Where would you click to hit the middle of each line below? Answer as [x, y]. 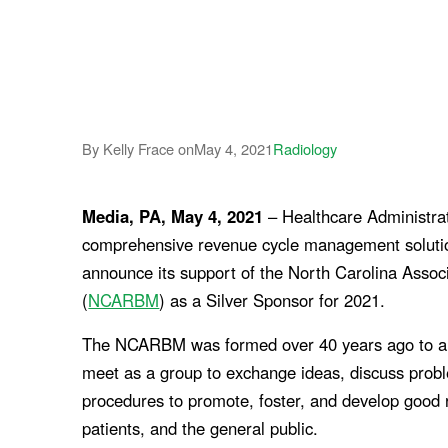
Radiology [305, 148]
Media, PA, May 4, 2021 [173, 215]
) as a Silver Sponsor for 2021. [272, 299]
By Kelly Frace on [138, 148]
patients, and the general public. [200, 428]
